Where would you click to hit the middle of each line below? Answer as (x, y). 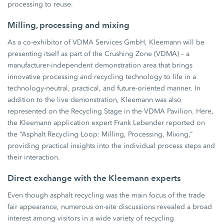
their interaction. (34, 157)
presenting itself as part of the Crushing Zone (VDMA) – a (99, 54)
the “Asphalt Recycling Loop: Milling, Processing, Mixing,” (100, 134)
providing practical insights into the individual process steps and (111, 146)
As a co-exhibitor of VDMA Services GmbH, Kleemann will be (106, 42)
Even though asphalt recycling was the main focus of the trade (106, 195)
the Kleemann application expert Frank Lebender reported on (106, 123)
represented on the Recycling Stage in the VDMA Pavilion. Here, (111, 111)
